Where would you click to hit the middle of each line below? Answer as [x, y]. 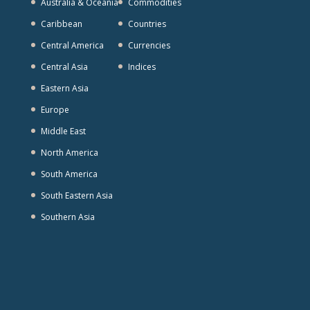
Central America [72, 46]
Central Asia [64, 67]
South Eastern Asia [76, 196]
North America [69, 153]
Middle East [63, 131]
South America [69, 174]
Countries [147, 24]
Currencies [149, 46]
